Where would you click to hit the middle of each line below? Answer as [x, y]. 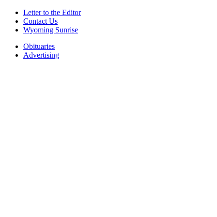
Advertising [41, 55]
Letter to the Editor [52, 12]
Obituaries [39, 46]
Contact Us [40, 21]
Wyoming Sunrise [51, 30]
